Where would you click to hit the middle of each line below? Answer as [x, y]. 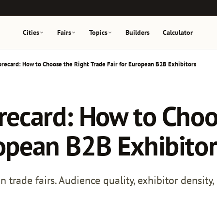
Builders [138, 32]
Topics [99, 32]
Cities [31, 32]
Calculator [178, 32]
